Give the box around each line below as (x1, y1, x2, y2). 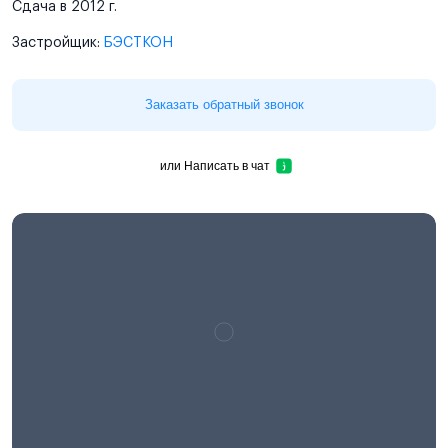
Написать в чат (251, 158, 270, 173)
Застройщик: (12, 35, 104, 50)
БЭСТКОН (104, 35, 173, 50)
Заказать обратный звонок (144, 96, 304, 112)
